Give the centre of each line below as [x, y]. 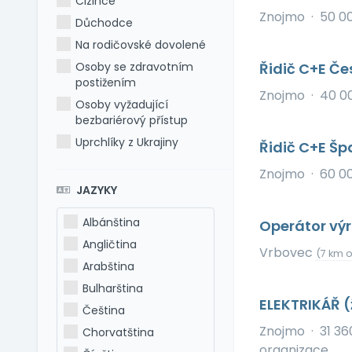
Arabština [109, 266]
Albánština [112, 222]
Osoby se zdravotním [135, 67]
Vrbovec [287, 253]
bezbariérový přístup [132, 120]
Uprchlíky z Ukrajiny [127, 142]
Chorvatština [119, 332]
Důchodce [104, 23]
